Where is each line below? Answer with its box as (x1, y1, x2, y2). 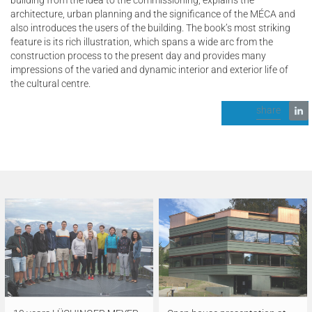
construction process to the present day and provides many (10, 49, 266, 61)
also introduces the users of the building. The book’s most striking (10, 22, 290, 33)
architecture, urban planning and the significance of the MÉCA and (10, 8, 295, 19)
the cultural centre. (10, 77, 91, 89)
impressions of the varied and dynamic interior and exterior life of (10, 63, 288, 75)
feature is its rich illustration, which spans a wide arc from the (10, 36, 273, 47)
